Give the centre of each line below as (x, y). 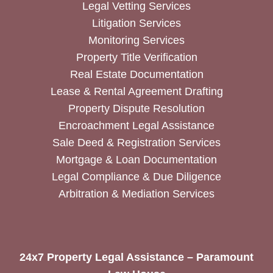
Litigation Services (136, 23)
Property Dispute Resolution (136, 108)
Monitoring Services (136, 40)
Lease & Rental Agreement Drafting (136, 91)
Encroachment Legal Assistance (136, 125)
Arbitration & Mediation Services (136, 193)
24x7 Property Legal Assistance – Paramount (136, 257)
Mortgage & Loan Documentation (136, 159)
